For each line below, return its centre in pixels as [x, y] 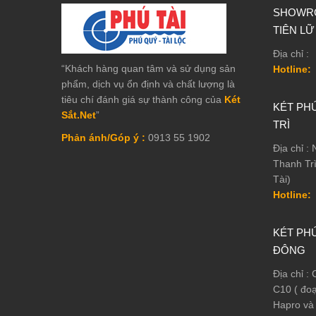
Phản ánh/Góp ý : [105, 137]
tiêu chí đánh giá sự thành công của [143, 99]
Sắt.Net [79, 115]
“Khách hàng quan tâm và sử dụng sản [148, 68]
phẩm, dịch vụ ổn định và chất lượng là [148, 84]
